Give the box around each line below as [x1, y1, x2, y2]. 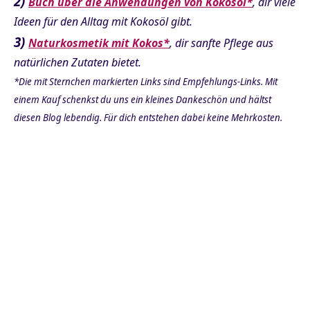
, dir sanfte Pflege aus [170, 35, 273, 51]
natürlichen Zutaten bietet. [14, 54, 141, 70]
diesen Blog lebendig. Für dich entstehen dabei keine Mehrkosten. [14, 111, 282, 124]
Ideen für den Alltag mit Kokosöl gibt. [14, 13, 192, 29]
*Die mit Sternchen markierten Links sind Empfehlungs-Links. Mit [14, 75, 277, 88]
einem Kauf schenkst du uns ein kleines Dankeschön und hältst [14, 93, 271, 106]
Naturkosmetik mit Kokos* [28, 35, 170, 51]
